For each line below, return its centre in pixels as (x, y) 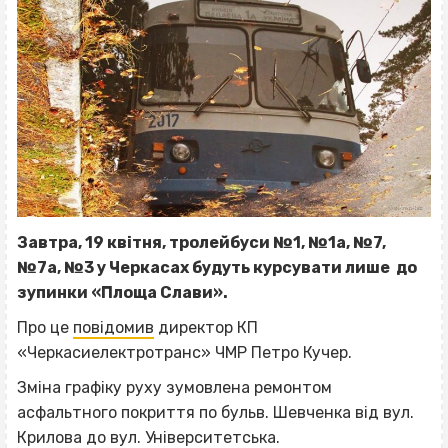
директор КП (206, 327)
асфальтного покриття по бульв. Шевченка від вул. (215, 412)
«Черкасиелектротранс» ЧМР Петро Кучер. (184, 352)
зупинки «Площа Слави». (122, 292)
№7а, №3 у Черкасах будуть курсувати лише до (217, 267)
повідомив (113, 327)
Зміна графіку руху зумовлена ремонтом (174, 387)
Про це (45, 327)
